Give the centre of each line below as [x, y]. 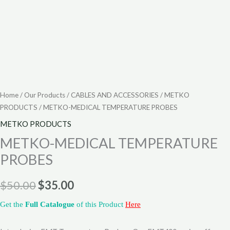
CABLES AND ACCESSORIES [115, 95]
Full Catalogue [50, 205]
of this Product [100, 205]
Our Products [45, 95]
